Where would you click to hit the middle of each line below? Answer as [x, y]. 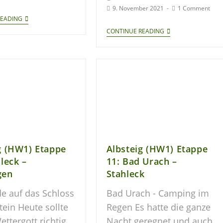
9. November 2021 [138, 8]
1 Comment [194, 8]
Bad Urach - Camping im [158, 193]
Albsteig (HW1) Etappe [157, 149]
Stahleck [125, 173]
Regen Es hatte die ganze [158, 207]
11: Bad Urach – [142, 161]
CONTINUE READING [135, 31]
